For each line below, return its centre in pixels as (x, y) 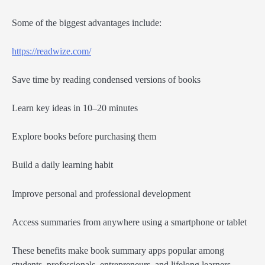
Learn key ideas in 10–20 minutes (75, 108)
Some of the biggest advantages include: (87, 22)
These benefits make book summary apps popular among (118, 250)
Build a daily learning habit (62, 165)
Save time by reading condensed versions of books (106, 80)
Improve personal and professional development (101, 193)
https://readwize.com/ (51, 51)
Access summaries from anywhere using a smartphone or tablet (129, 222)
